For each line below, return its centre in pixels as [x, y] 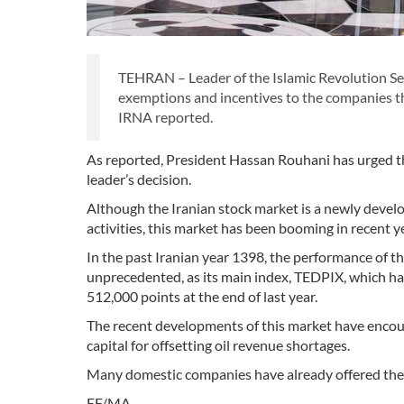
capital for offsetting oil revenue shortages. [218, 345]
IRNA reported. [165, 117]
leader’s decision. [139, 179]
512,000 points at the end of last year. [202, 297]
